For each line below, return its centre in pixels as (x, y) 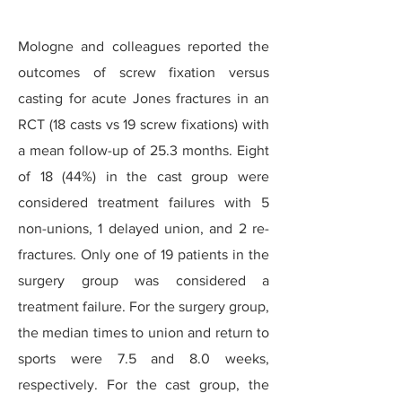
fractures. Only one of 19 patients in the (144, 254)
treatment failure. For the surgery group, (144, 306)
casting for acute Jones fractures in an (144, 98)
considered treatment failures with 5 (144, 202)
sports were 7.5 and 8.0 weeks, (144, 358)
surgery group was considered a (144, 280)
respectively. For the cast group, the (144, 385)
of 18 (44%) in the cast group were (144, 176)
